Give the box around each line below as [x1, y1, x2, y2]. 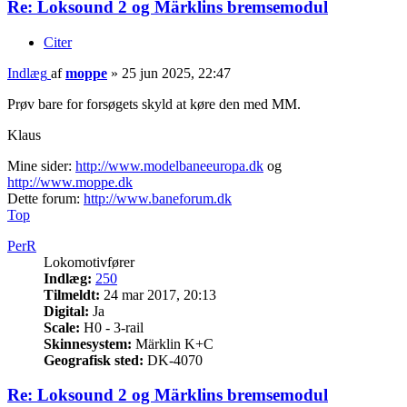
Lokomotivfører [44, 253, 134, 270]
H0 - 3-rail [80, 319, 144, 335]
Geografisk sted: [44, 352, 144, 368]
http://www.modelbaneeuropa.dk [75, 157, 263, 174]
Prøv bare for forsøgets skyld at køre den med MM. [7, 95, 301, 112]
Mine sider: [7, 157, 75, 174]
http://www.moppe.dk [7, 174, 133, 190]
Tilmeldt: [44, 286, 100, 303]
